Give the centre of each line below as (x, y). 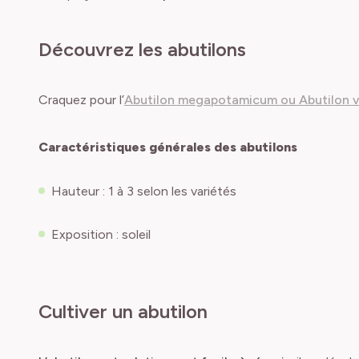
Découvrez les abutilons (142, 49)
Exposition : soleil (101, 234)
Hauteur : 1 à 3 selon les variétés (144, 191)
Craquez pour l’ (81, 100)
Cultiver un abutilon (123, 311)
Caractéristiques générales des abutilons (168, 147)
